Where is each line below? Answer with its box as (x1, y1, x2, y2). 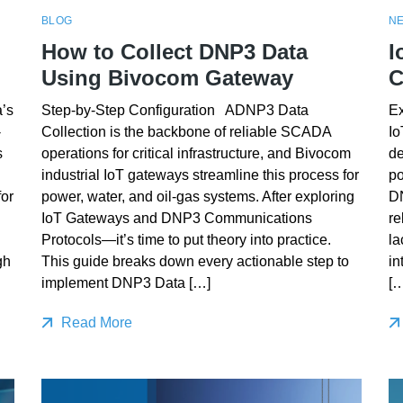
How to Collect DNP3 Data (40, 39, 308, 64)
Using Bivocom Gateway (40, 65, 293, 90)
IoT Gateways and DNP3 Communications (40, 210, 312, 226)
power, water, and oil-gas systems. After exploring (40, 188, 354, 204)
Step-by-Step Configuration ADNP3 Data (40, 102, 309, 118)
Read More (57, 314, 132, 330)
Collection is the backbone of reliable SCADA (40, 123, 331, 139)
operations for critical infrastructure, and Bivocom (40, 145, 351, 161)
